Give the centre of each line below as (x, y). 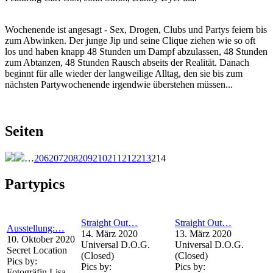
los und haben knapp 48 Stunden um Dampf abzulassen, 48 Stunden (136, 52)
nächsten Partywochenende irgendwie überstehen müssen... (119, 85)
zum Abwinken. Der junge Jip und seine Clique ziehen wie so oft (130, 41)
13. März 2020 (203, 233)
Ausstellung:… (36, 228)
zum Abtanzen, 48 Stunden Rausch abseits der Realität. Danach (127, 63)
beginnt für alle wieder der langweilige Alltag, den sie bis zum (124, 74)
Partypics (35, 184)
